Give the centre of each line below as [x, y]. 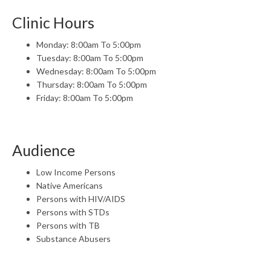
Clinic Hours [53, 22]
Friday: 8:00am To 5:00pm [85, 98]
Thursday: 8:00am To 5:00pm [92, 84]
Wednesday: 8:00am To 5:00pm [96, 71]
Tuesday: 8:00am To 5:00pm [90, 58]
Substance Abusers [73, 239]
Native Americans [70, 185]
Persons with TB [68, 225]
